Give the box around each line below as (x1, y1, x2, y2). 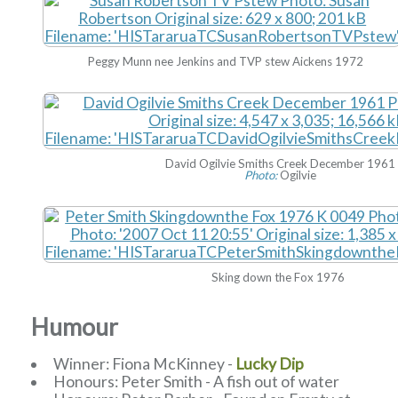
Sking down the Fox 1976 (211, 270, 346, 285)
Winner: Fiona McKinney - (52, 354, 235, 373)
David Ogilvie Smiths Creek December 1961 (165, 156, 396, 171)
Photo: (244, 168, 278, 183)
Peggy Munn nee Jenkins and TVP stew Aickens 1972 (88, 54, 364, 69)
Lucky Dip (235, 354, 304, 373)
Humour (31, 312, 119, 341)
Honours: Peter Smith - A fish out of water (52, 371, 339, 391)
